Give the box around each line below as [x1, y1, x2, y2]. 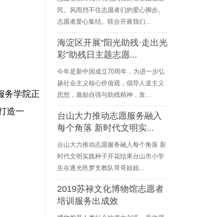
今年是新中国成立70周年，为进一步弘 [57, 68, 165, 75]
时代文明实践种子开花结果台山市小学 [57, 153, 164, 160]
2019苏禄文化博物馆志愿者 [57, 184, 164, 194]
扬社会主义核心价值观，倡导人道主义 [57, 79, 164, 87]
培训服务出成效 [57, 196, 118, 206]
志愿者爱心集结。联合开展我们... [57, 18, 151, 25]
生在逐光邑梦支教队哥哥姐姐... [57, 164, 145, 171]
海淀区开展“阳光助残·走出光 [57, 38, 168, 47]
